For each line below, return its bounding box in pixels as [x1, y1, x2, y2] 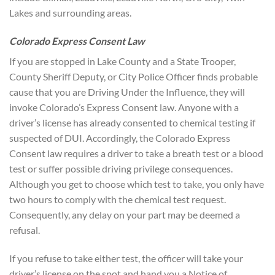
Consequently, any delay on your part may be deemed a [9, 209, 240, 221]
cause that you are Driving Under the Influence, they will [9, 86, 245, 98]
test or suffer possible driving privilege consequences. [9, 163, 233, 175]
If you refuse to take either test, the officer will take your [9, 252, 243, 264]
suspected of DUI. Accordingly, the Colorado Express [9, 132, 230, 144]
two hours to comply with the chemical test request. [9, 193, 226, 206]
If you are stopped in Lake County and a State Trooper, [9, 55, 236, 68]
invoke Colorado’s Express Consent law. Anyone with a [9, 101, 239, 114]
